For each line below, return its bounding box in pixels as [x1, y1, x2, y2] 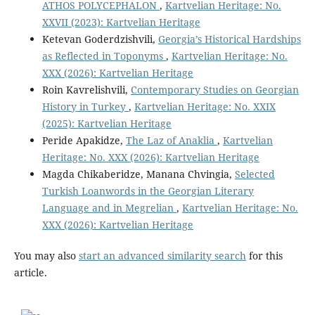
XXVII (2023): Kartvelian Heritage [41, 15, 200, 30]
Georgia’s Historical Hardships [157, 32, 301, 46]
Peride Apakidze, [41, 134, 126, 148]
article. [13, 266, 47, 280]
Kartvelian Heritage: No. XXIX [134, 100, 276, 114]
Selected [234, 167, 275, 181]
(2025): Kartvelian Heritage [41, 117, 172, 131]
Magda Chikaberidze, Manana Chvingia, [41, 167, 235, 181]
